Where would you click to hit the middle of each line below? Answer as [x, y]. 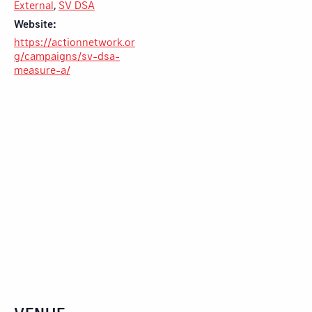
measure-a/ [42, 69]
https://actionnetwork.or [75, 41]
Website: [35, 23]
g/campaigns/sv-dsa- [67, 55]
